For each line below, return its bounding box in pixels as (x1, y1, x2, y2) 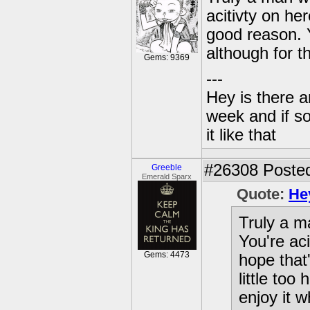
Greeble (152, 163, 182, 172)
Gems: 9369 (144, 53, 190, 62)
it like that (206, 126, 276, 144)
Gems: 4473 (144, 250, 190, 259)
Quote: (237, 185, 289, 203)
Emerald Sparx (142, 172, 192, 181)
